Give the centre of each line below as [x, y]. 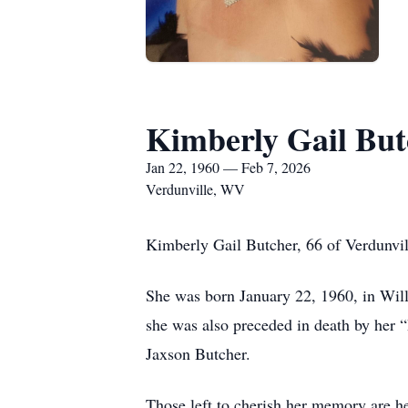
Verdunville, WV [195, 189]
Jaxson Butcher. [198, 353]
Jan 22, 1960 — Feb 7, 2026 [228, 167]
